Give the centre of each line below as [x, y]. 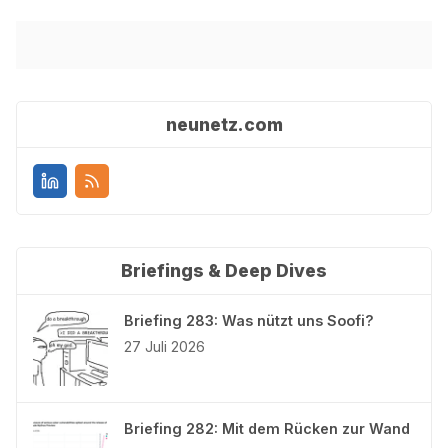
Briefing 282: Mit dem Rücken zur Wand [267, 428]
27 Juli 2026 [164, 346]
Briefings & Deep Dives [224, 271]
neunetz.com [224, 124]
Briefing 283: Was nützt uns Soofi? [249, 320]
